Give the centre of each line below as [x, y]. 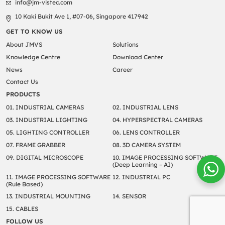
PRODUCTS [23, 94]
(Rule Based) [24, 184]
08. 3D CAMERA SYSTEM [147, 145]
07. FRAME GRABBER [35, 145]
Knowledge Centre [33, 57]
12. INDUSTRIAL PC [141, 177]
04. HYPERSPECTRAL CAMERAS [157, 120]
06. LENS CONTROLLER [146, 132]
